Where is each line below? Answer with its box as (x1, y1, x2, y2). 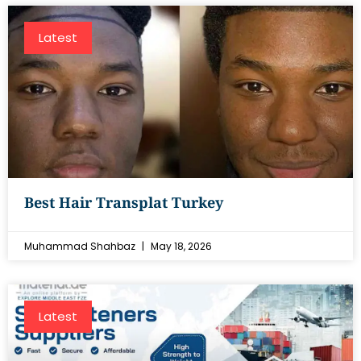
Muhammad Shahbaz (24, 239, 138, 253)
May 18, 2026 (148, 239, 212, 253)
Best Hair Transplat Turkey (24, 193, 223, 212)
